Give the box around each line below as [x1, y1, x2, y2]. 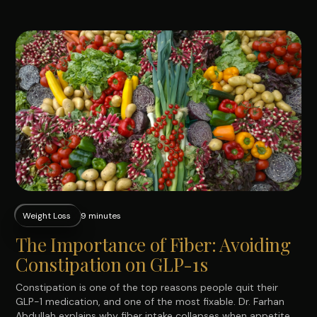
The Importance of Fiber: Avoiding [16, 231, 291, 257]
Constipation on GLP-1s [16, 251, 208, 277]
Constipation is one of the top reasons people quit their [16, 280, 279, 294]
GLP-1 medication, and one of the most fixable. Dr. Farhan [16, 294, 285, 308]
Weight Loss [23, 209, 71, 221]
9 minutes [81, 209, 122, 221]
